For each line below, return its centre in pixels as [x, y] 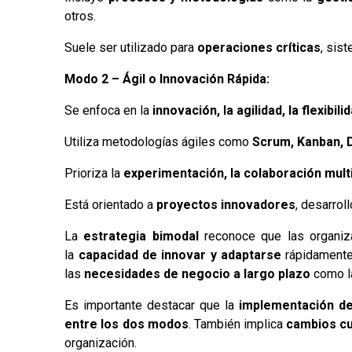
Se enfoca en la [107, 110]
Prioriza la [94, 173]
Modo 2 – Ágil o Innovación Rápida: [167, 79]
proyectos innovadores [226, 204]
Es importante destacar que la [152, 305]
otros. [81, 16]
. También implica [237, 324]
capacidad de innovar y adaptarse [180, 255]
